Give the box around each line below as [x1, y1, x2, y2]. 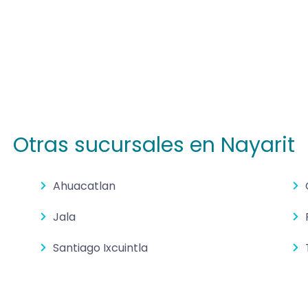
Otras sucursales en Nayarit [13, 131, 295, 160]
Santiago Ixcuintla [53, 240, 148, 256]
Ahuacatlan [53, 178, 116, 195]
